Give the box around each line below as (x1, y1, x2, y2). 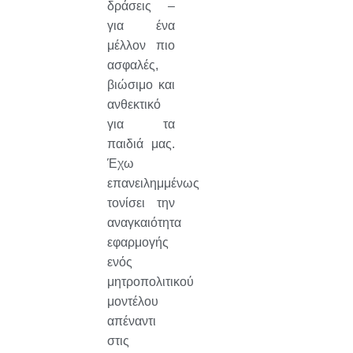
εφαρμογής (106, 235, 169, 249)
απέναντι (106, 314, 156, 328)
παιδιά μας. (106, 136, 175, 150)
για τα (106, 117, 175, 131)
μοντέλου (106, 294, 158, 308)
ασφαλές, (106, 58, 158, 72)
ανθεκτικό (106, 97, 161, 111)
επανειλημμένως (106, 176, 199, 190)
